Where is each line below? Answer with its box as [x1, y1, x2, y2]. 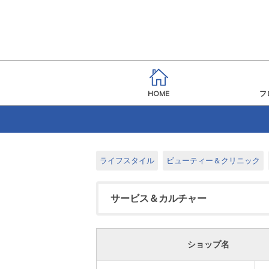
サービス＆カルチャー [110, 192, 207, 204]
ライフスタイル [100, 156, 154, 165]
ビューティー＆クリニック [166, 156, 260, 165]
